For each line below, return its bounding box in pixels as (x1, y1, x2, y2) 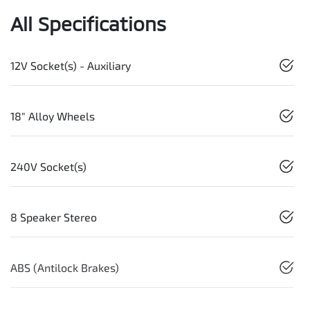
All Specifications (10, 12, 166, 36)
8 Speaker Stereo (10, 210, 97, 224)
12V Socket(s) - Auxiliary (10, 59, 131, 73)
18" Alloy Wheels (10, 109, 95, 123)
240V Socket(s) (10, 160, 86, 174)
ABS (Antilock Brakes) (10, 261, 119, 275)
